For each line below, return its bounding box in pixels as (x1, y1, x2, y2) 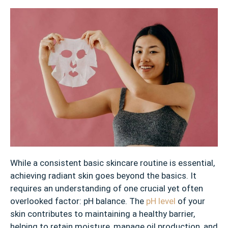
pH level (146, 196, 178, 207)
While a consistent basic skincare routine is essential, (10, 158, 215, 168)
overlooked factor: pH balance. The (10, 196, 146, 207)
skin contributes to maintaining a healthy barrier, (10, 209, 195, 219)
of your (178, 196, 205, 207)
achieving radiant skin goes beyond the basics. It (10, 170, 196, 181)
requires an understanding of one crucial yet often (10, 183, 203, 194)
